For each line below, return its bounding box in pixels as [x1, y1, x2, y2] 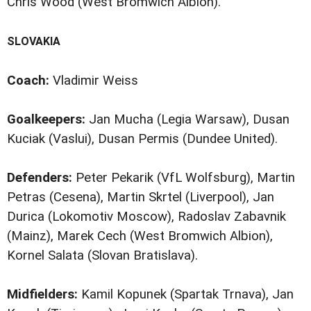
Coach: [7, 72, 49, 88]
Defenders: [7, 169, 72, 185]
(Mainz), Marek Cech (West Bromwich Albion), [7, 228, 273, 244]
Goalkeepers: [7, 111, 85, 127]
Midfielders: [7, 287, 78, 303]
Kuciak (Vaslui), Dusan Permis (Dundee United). [7, 131, 278, 146]
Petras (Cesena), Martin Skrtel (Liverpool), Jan [7, 189, 274, 205]
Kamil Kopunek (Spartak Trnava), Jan [78, 287, 294, 303]
